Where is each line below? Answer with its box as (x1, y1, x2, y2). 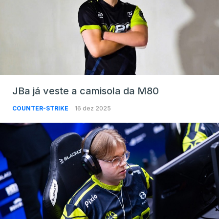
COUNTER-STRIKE (12, 104, 70, 112)
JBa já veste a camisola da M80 (12, 85, 159, 97)
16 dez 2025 (75, 104, 111, 112)
